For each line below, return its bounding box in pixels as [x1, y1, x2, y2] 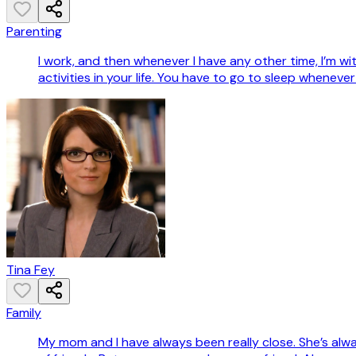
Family [6, 304, 41, 322]
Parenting [6, 23, 62, 41]
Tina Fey [6, 261, 55, 279]
